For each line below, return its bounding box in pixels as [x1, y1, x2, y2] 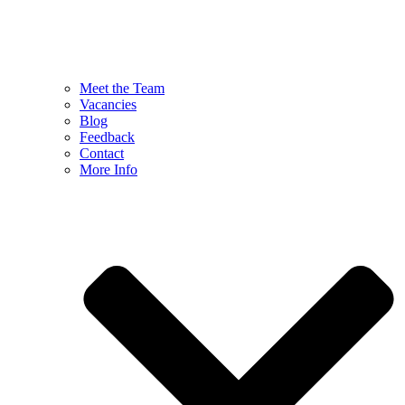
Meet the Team [80, 80, 165, 96]
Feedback [80, 128, 135, 145]
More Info [80, 161, 137, 177]
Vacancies [80, 96, 137, 112]
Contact [80, 145, 124, 161]
